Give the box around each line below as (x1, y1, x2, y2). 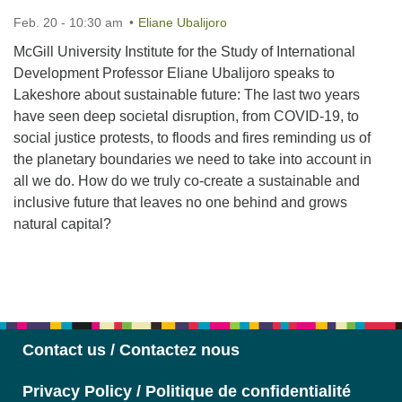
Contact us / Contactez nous (22, 341, 240, 359)
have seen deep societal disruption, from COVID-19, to (13, 109, 359, 124)
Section (13, 276, 61, 292)
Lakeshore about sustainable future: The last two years (13, 87, 360, 102)
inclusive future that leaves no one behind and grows (13, 195, 347, 210)
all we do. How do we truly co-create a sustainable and (13, 173, 360, 188)
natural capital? (13, 216, 111, 232)
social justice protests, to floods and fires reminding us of (13, 130, 371, 145)
